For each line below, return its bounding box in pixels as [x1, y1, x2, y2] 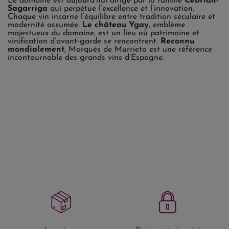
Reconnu [161, 37, 194, 45]
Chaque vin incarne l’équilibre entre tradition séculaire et [8, 12, 215, 21]
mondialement [8, 45, 64, 54]
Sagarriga [8, 4, 48, 13]
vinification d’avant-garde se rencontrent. [8, 37, 161, 45]
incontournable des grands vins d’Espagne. [8, 53, 164, 62]
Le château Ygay [82, 20, 149, 29]
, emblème [149, 20, 185, 29]
